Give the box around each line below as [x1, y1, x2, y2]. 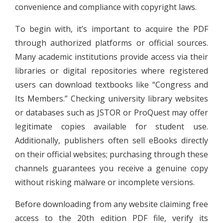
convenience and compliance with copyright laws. [15, 1, 197, 12]
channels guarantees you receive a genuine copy [15, 162, 208, 174]
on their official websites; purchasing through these [15, 148, 208, 160]
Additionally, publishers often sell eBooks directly [15, 134, 208, 146]
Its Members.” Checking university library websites [15, 93, 208, 104]
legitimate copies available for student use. [15, 120, 208, 132]
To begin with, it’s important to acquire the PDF [15, 23, 208, 34]
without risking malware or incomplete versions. [15, 176, 195, 188]
